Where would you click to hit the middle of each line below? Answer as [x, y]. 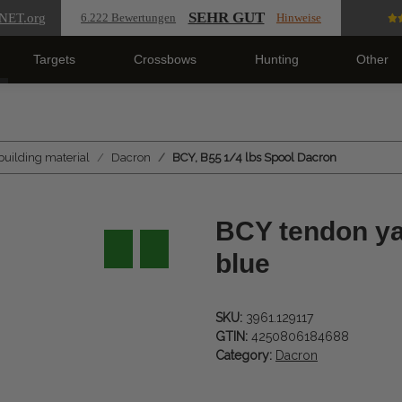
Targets [55, 59]
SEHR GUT [226, 17]
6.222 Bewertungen [129, 17]
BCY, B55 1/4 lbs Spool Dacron [254, 157]
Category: [245, 356]
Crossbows [165, 59]
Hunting [276, 59]
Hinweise [298, 17]
